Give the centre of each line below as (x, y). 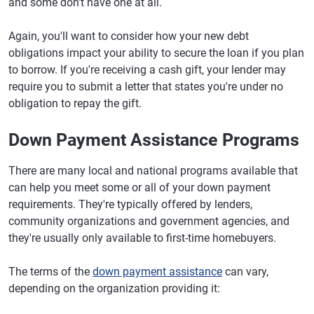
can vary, (245, 272)
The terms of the (50, 272)
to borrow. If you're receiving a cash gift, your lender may (147, 70)
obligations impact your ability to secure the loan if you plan (156, 53)
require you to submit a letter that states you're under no (146, 87)
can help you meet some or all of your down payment (139, 187)
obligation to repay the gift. (75, 103)
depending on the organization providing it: (114, 288)
